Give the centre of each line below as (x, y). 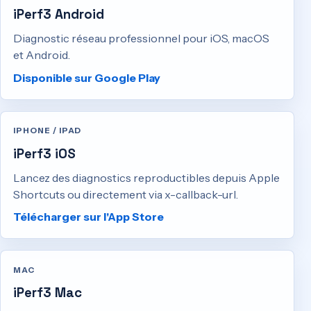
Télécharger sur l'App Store (89, 216)
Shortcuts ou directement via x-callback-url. (126, 194)
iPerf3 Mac (48, 292)
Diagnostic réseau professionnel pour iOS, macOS (142, 39)
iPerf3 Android (59, 15)
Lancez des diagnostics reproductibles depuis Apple (147, 177)
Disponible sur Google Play (87, 77)
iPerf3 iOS (45, 153)
